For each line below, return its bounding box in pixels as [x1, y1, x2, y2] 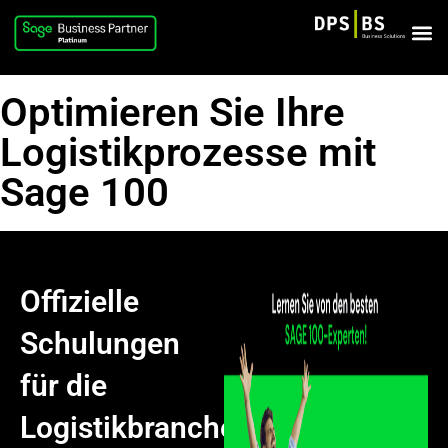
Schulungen [20, 326, 180, 362]
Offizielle [20, 284, 139, 320]
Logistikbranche [20, 410, 236, 446]
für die [20, 368, 107, 404]
